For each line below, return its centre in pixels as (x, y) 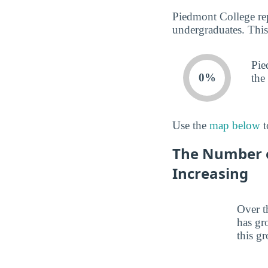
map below (235, 125)
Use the (191, 125)
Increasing (210, 173)
